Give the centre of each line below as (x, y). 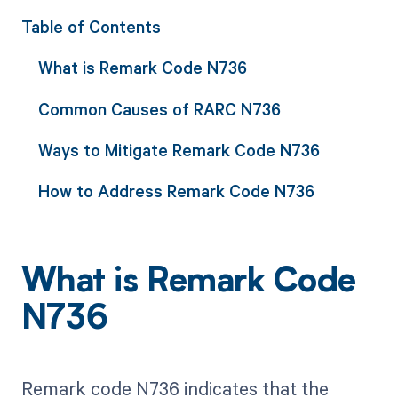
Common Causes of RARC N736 (159, 108)
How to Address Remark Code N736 (176, 191)
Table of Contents (91, 26)
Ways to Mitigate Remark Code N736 (179, 149)
